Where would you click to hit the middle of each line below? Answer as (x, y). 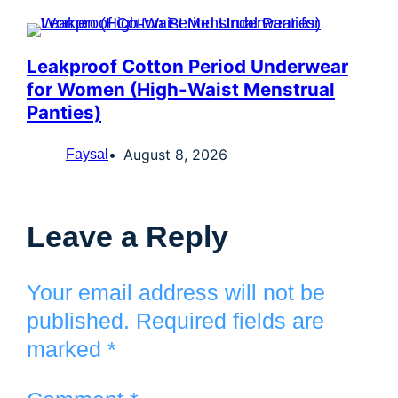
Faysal (87, 155)
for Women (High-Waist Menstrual (181, 90)
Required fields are (230, 321)
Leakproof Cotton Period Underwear (187, 67)
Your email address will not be (176, 293)
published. (78, 321)
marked (67, 350)
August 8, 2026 (175, 155)
